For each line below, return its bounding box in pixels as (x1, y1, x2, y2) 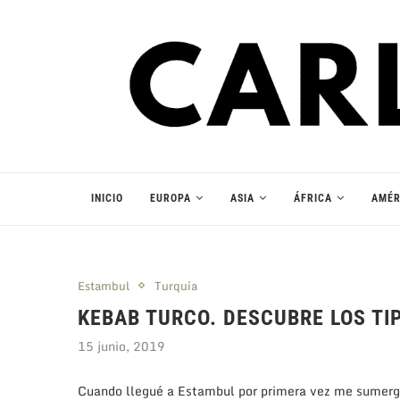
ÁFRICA (294, 191, 332, 204)
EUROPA (150, 191, 191, 204)
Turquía (154, 275, 197, 296)
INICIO (91, 191, 123, 204)
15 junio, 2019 (78, 335, 165, 356)
